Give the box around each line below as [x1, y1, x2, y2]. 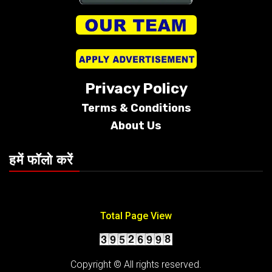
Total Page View [100, 209, 172, 222]
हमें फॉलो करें [9, 151, 73, 168]
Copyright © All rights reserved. [70, 258, 202, 270]
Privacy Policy [84, 80, 188, 97]
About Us [110, 118, 161, 132]
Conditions [130, 101, 191, 115]
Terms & [81, 101, 131, 115]
